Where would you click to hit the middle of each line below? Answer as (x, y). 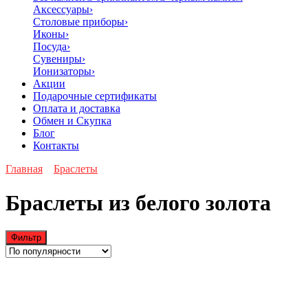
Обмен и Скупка (72, 121)
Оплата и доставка (77, 109)
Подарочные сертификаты (95, 96)
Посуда (50, 47)
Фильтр (26, 238)
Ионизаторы (62, 71)
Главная (24, 169)
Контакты (56, 146)
